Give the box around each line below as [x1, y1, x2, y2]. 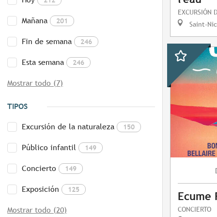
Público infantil [22, 143, 76, 153]
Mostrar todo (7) [7, 78, 63, 88]
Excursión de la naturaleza [22, 122, 114, 132]
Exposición [22, 185, 59, 194]
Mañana [22, 16, 47, 26]
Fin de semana [22, 37, 72, 46]
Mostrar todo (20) [7, 205, 67, 215]
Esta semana [22, 58, 64, 67]
